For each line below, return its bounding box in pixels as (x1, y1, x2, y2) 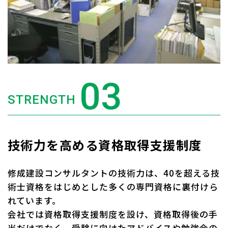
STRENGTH (8, 92, 76, 107)
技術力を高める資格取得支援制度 (8, 135, 202, 154)
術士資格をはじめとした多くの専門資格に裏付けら (8, 180, 219, 193)
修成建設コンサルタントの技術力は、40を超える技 (8, 166, 220, 180)
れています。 (8, 194, 62, 207)
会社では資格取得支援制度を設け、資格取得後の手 (8, 208, 218, 221)
